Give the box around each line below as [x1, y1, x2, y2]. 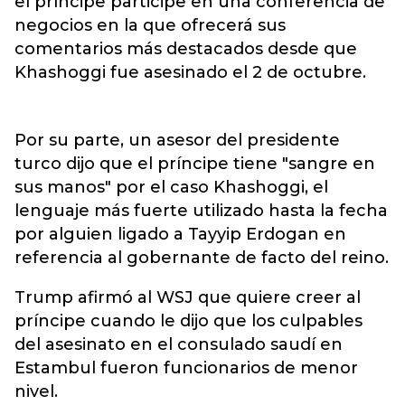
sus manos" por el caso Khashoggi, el [14, 177, 328, 197]
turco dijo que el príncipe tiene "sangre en [14, 154, 375, 174]
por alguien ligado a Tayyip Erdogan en [14, 224, 346, 244]
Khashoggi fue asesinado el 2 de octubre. [14, 62, 366, 82]
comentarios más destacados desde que [14, 39, 357, 59]
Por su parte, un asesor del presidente [14, 130, 340, 150]
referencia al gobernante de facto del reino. [14, 248, 389, 268]
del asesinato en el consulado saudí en [14, 334, 343, 354]
